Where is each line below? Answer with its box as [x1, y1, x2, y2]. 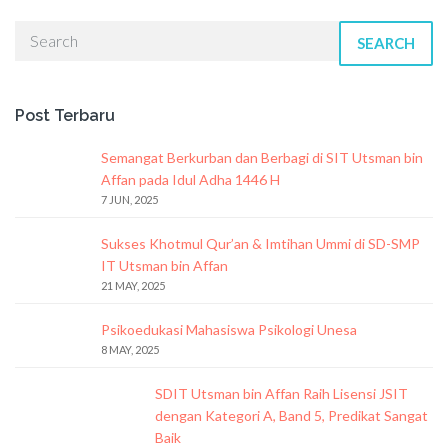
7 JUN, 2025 [101, 192, 158, 206]
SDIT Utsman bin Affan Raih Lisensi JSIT [155, 384, 408, 402]
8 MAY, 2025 [101, 342, 159, 356]
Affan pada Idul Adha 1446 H [101, 170, 280, 188]
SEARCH [357, 33, 415, 52]
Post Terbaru [15, 105, 115, 125]
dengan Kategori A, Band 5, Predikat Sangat [155, 406, 428, 424]
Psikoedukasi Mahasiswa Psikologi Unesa [101, 320, 357, 338]
